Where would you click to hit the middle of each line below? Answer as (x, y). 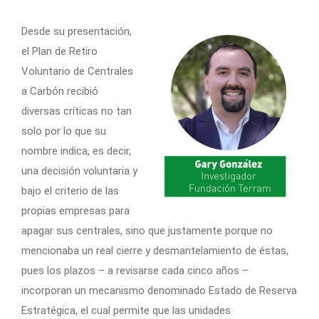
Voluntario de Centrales (77, 71)
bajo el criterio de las (70, 190)
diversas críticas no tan (77, 111)
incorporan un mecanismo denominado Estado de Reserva (159, 290)
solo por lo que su (64, 131)
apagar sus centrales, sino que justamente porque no (147, 230)
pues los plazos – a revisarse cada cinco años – (135, 270)
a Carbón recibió (60, 91)
